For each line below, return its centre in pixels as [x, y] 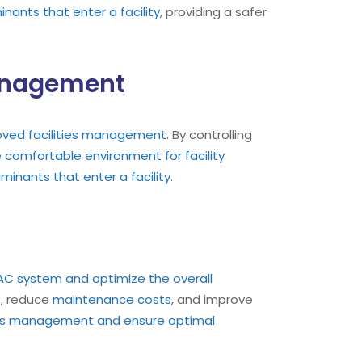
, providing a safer [213, 12]
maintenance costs [112, 299]
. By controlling [209, 135]
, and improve [212, 299]
